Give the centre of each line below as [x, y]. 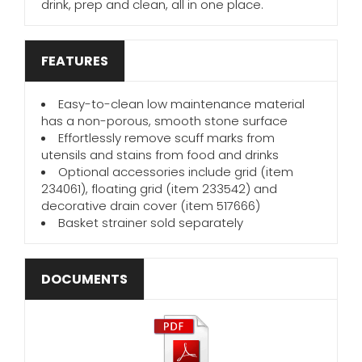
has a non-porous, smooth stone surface [164, 121]
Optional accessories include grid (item [176, 172]
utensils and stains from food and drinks [160, 155]
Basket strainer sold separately [151, 223]
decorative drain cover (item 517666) [151, 206]
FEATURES [75, 61]
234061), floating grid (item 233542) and [159, 189]
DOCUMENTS [84, 279]
